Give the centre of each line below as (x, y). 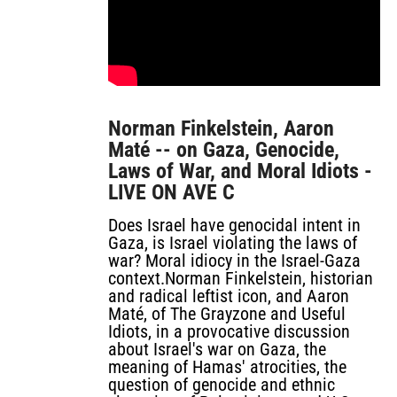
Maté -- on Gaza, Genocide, (224, 150)
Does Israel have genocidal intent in (234, 225)
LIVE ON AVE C (171, 192)
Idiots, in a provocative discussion (229, 331)
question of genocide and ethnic (222, 385)
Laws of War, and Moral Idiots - (240, 171)
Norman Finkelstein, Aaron (221, 128)
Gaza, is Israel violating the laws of (233, 243)
